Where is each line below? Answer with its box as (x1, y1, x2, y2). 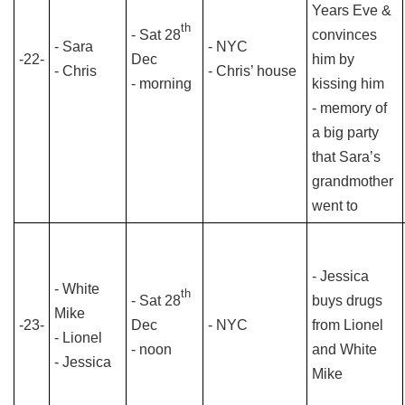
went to (312, 198, 358, 213)
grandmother (312, 174, 393, 189)
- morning (131, 76, 192, 91)
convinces (312, 27, 377, 42)
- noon (131, 342, 172, 357)
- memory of (312, 100, 387, 116)
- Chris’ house (208, 63, 297, 79)
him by (312, 52, 354, 67)
